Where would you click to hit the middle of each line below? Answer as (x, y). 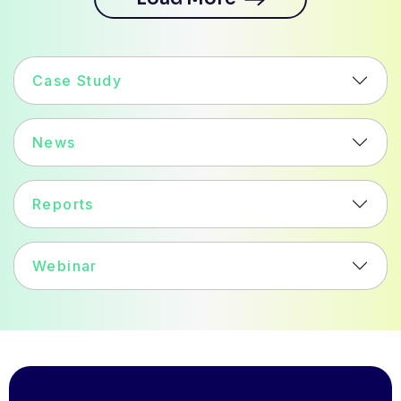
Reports (63, 205)
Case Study (77, 81)
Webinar (65, 266)
